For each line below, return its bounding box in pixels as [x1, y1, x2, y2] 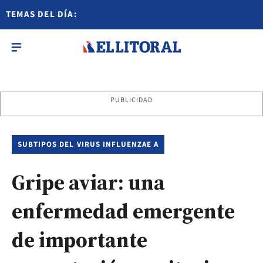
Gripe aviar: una [12, 168, 165, 197]
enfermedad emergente [12, 197, 235, 225]
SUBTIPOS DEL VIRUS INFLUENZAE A [18, 139, 159, 150]
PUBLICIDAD [110, 95, 153, 105]
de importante [12, 225, 147, 254]
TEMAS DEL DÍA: [6, 8, 77, 21]
